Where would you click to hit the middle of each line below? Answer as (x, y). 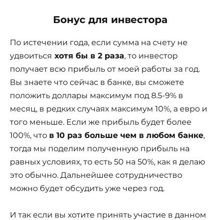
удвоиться (31, 55)
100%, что (29, 135)
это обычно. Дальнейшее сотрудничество (96, 175)
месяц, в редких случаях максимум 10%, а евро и (109, 109)
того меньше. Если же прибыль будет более (101, 122)
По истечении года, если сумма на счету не (99, 42)
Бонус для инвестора (110, 19)
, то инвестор (151, 55)
